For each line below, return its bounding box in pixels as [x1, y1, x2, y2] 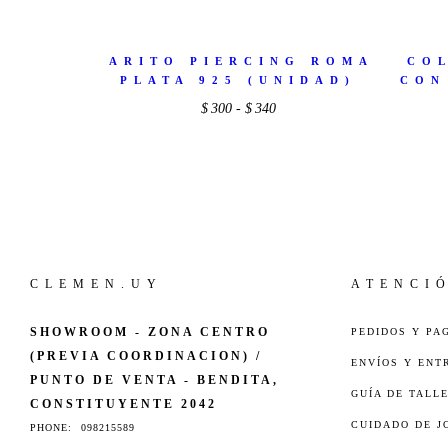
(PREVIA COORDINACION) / [30, 348, 262, 363]
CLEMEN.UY [30, 276, 163, 291]
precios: [274, 151, 319, 167]
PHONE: [30, 421, 76, 433]
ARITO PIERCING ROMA [109, 55, 375, 68]
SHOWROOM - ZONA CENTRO [30, 324, 270, 339]
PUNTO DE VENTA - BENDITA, [30, 372, 279, 387]
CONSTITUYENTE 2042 [30, 396, 217, 411]
